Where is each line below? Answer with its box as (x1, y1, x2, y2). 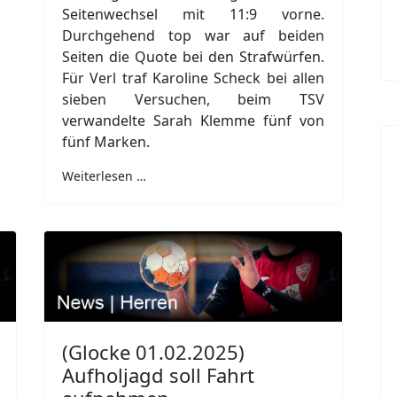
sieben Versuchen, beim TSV (62, 89, 324, 109)
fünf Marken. (62, 131, 150, 152)
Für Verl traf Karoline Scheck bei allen (62, 67, 324, 88)
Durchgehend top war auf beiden (62, 25, 324, 45)
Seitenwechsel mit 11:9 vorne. (62, 4, 324, 24)
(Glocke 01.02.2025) (62, 338, 245, 365)
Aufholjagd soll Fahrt (62, 361, 254, 388)
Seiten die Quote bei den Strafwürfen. (62, 46, 324, 66)
